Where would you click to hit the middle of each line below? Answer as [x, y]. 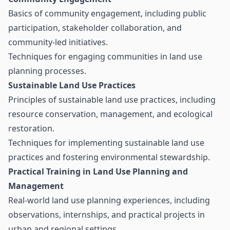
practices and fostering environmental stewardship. [109, 157]
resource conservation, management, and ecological [110, 114]
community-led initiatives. [58, 42]
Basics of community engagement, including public [107, 13]
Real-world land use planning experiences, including [109, 200]
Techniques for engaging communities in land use [105, 56]
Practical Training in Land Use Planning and [98, 171]
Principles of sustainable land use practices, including [112, 100]
